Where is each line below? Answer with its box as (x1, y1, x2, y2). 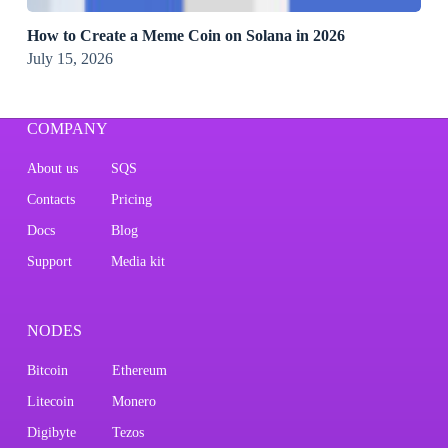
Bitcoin (26, 363, 68, 379)
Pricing (110, 192, 152, 208)
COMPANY (26, 120, 108, 138)
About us (26, 161, 78, 177)
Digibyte (26, 425, 76, 441)
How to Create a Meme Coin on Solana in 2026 (26, 27, 345, 45)
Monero (111, 394, 156, 410)
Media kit (110, 254, 165, 270)
